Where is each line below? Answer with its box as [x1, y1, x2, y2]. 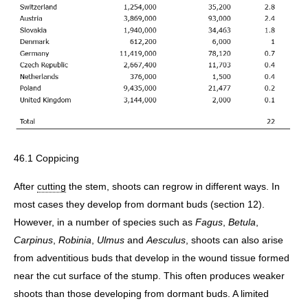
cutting [37, 180, 66, 192]
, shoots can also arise [186, 234, 283, 245]
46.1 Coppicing [14, 153, 79, 164]
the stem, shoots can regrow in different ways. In [66, 180, 280, 192]
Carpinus [14, 234, 53, 245]
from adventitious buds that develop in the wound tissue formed [14, 252, 289, 263]
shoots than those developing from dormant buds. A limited [14, 287, 269, 299]
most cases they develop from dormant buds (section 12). [14, 198, 265, 210]
